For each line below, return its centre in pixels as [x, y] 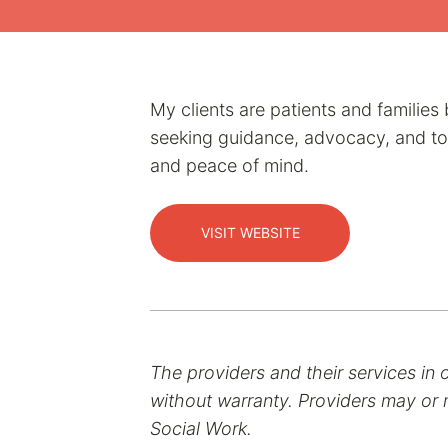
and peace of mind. [229, 165]
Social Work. [201, 428]
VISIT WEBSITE [250, 232]
